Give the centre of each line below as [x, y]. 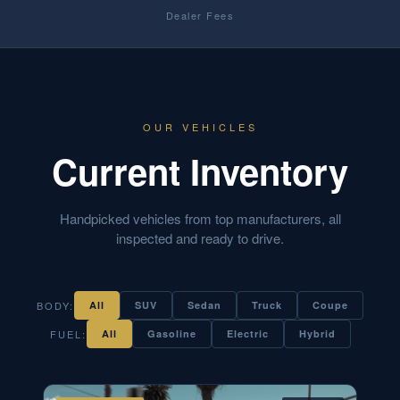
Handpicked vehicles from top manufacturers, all [200, 218]
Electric [247, 333]
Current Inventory [200, 171]
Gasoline [171, 333]
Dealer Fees [200, 15]
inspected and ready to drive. [200, 238]
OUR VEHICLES [200, 127]
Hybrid [317, 333]
